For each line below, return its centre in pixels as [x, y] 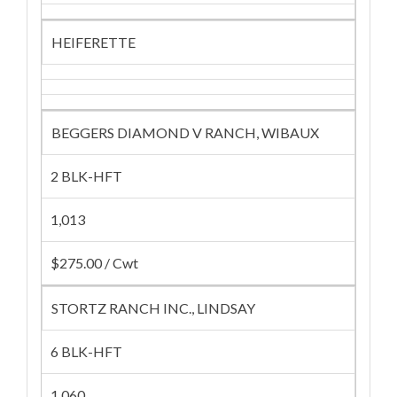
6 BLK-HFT [86, 351]
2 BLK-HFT [86, 176]
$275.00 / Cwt [94, 263]
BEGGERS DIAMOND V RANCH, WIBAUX [185, 132]
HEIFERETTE [93, 42]
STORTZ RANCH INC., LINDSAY [153, 308]
